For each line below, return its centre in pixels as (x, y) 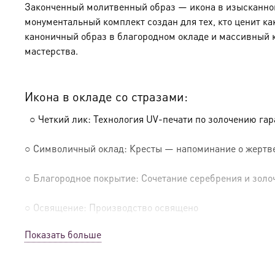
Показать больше (63, 234)
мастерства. (51, 51)
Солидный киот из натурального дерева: (141, 253)
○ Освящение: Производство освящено (111, 207)
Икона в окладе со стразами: (106, 97)
